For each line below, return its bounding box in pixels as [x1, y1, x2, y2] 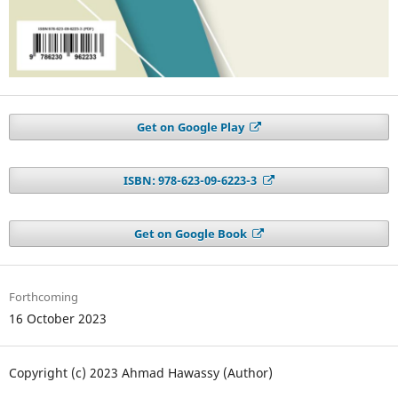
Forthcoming [8, 288, 78, 305]
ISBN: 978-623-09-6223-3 [123, 171, 260, 188]
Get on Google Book [133, 225, 250, 242]
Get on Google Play [136, 118, 247, 135]
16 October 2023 [8, 309, 107, 327]
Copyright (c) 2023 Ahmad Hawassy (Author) [8, 363, 273, 381]
